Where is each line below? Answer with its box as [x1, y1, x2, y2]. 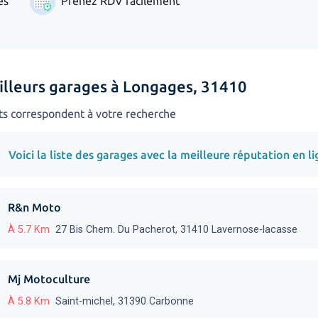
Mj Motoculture [8, 273, 90, 286]
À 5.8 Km [8, 295, 50, 308]
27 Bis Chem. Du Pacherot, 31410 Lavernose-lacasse [55, 224, 297, 236]
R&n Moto [8, 201, 61, 214]
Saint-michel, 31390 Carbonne [55, 295, 194, 308]
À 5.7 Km [8, 224, 50, 236]
